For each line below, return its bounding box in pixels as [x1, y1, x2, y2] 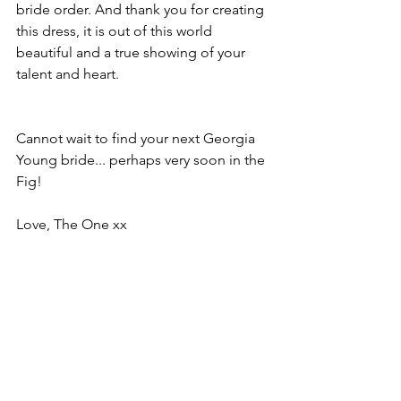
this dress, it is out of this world [16, 22, 216, 39]
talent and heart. [16, 65, 123, 82]
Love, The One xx [16, 216, 127, 233]
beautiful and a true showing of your [16, 44, 249, 61]
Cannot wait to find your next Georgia [16, 130, 259, 147]
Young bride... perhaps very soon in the [16, 151, 269, 168]
